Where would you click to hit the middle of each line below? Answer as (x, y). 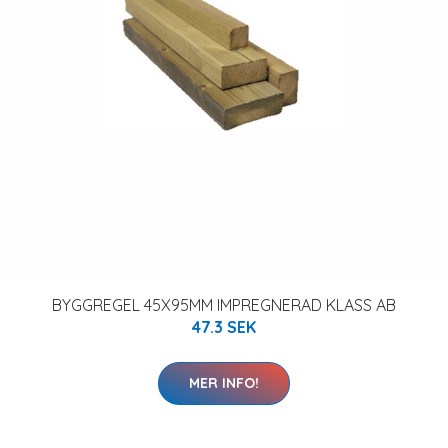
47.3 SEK (224, 327)
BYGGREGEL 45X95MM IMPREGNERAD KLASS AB (224, 305)
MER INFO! (224, 383)
